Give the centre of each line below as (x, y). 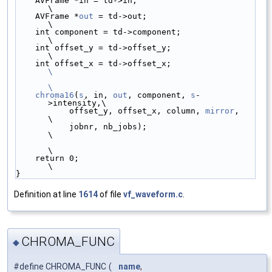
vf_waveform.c (153, 195)
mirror (220, 111)
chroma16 (55, 95)
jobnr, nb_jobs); (42, 127)
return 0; (25, 158)
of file (110, 195)
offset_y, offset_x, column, (137, 111)
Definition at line (46, 195)
